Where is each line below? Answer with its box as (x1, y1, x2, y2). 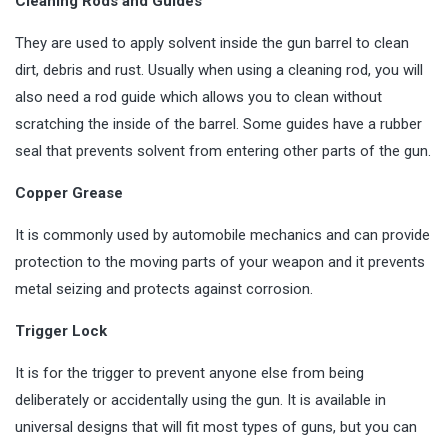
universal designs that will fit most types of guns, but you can (15, 418, 417, 436)
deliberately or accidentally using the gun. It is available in (15, 391, 386, 409)
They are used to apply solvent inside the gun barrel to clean (15, 34, 409, 52)
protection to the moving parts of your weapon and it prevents (15, 253, 425, 271)
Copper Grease (15, 184, 123, 202)
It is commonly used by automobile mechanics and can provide (15, 226, 430, 244)
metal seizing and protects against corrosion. (15, 280, 313, 298)
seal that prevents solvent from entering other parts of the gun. (15, 142, 431, 160)
